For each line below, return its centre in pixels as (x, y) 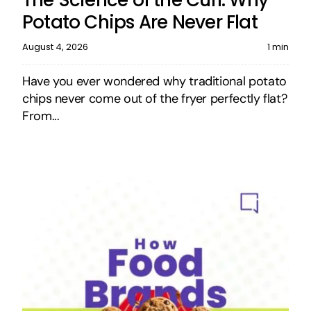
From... (41, 116)
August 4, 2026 (55, 47)
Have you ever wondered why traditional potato (154, 81)
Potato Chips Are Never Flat (140, 22)
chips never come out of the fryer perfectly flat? (154, 98)
